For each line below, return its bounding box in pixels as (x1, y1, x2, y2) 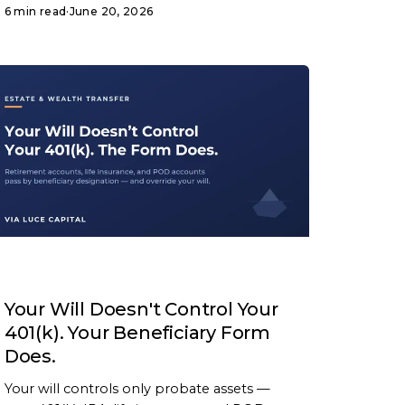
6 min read (4, 5, 67, 19)
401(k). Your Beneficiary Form (4, 322, 270, 344)
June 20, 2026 (69, 5, 154, 19)
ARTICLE (13, 268, 62, 281)
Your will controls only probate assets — (4, 381, 270, 398)
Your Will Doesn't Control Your (4, 298, 278, 321)
